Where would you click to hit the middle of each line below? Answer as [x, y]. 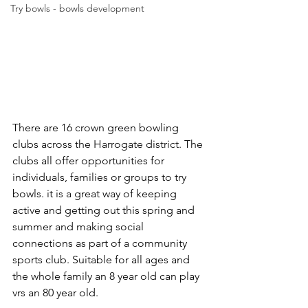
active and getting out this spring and [105, 210]
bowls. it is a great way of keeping [96, 194]
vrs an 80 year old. [55, 293]
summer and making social [79, 227]
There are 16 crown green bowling [97, 128]
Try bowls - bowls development [77, 8]
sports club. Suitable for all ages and [102, 260]
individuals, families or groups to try [101, 177]
